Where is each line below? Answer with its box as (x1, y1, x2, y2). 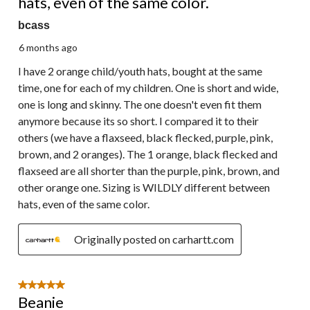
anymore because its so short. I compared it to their (18, 114, 259, 128)
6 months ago (19, 42, 77, 54)
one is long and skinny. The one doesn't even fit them (18, 98, 262, 111)
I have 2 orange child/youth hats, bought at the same (18, 64, 262, 78)
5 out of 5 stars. (18, 280, 91, 293)
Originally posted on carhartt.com (74, 232, 234, 246)
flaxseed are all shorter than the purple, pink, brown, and (18, 164, 280, 178)
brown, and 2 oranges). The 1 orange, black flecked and (18, 147, 277, 161)
